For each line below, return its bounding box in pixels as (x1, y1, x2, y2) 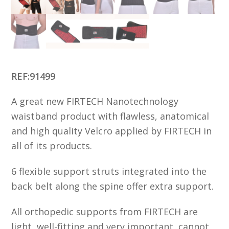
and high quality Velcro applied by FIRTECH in (11, 124, 212, 137)
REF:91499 (11, 70, 56, 82)
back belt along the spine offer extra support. (11, 179, 214, 192)
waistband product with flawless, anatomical (11, 109, 210, 122)
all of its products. (11, 139, 93, 152)
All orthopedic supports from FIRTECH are (11, 205, 198, 218)
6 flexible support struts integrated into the (11, 165, 207, 177)
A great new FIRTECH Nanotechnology (11, 95, 179, 107)
